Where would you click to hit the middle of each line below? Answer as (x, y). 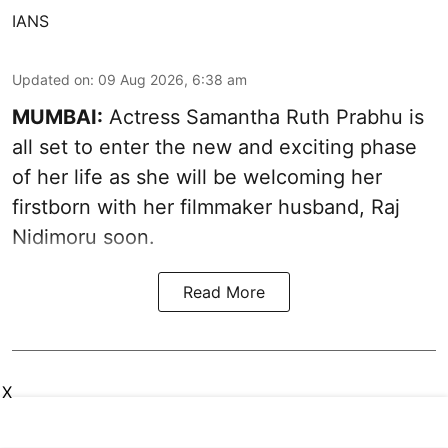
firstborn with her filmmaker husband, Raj (206, 207)
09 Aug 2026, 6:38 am (172, 80)
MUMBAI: (57, 117)
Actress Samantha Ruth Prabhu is (263, 117)
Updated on (51, 80)
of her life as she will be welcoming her (197, 177)
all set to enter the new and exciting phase (214, 147)
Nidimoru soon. (83, 237)
